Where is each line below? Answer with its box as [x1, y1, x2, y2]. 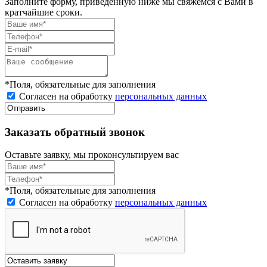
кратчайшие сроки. [5, 7, 82, 17]
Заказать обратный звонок [5, 125, 145, 138]
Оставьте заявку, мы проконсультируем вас [5, 150, 179, 160]
